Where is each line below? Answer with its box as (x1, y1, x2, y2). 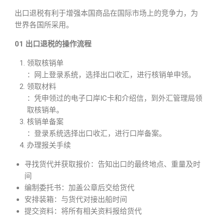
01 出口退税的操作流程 (15, 40, 91, 48)
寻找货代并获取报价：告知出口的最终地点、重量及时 (24, 160, 200, 169)
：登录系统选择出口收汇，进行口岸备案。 (27, 129, 166, 138)
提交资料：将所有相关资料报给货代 (24, 207, 142, 216)
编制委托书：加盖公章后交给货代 (24, 183, 134, 192)
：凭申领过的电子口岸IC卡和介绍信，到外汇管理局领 (27, 94, 202, 103)
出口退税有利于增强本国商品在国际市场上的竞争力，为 (15, 9, 198, 18)
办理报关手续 (27, 141, 71, 150)
